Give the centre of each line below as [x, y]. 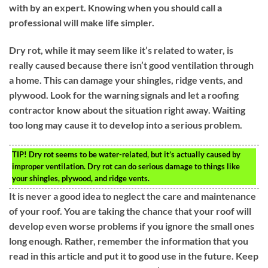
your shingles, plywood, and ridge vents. [81, 178]
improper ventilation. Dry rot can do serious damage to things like [126, 166]
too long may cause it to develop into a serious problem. [126, 124]
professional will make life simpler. [82, 22]
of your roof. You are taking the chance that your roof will [130, 211]
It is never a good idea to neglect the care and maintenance [133, 196]
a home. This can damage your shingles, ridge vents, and [126, 80]
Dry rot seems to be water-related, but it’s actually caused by [134, 154]
